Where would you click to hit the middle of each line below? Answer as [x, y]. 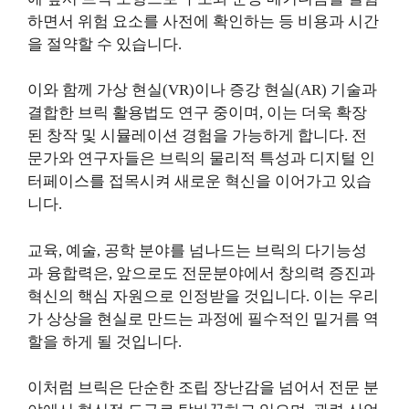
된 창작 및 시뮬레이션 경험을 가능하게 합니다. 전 [197, 136]
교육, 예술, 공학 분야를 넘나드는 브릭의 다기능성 [197, 250]
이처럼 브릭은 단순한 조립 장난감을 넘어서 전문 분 [203, 388]
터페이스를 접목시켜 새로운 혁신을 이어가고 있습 [199, 181]
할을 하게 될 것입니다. [105, 341]
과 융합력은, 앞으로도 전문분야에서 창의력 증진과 [201, 273]
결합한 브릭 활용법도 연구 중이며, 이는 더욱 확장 [197, 113]
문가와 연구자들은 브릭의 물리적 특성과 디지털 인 [201, 158]
